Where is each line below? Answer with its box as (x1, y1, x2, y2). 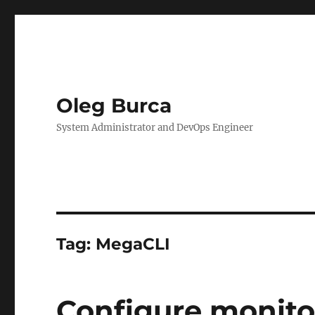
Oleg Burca (56, 94, 172, 117)
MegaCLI (96, 234, 171, 254)
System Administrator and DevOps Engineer (56, 122, 254, 134)
